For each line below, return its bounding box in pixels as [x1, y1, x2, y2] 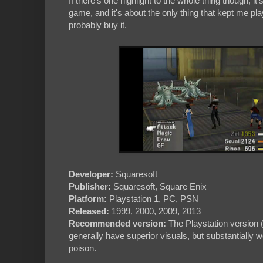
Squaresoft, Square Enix [111, 181, 207, 192]
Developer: [69, 169, 113, 180]
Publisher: [69, 181, 111, 192]
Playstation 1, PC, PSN [107, 194, 198, 204]
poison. [69, 243, 96, 254]
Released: [69, 206, 109, 217]
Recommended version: [69, 218, 166, 229]
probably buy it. [69, 20, 127, 31]
